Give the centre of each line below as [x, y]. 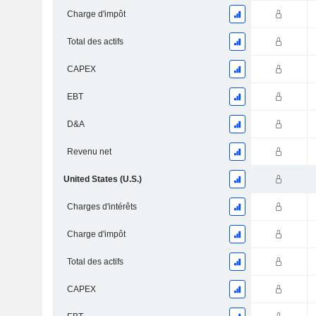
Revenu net [89, 152]
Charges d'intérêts [102, 207]
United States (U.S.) [102, 180]
